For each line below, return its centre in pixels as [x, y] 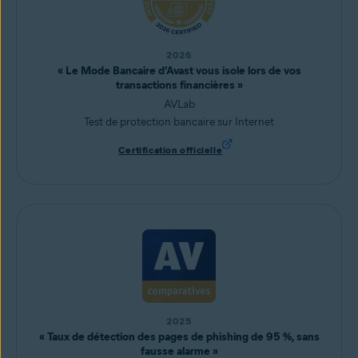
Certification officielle [170, 150]
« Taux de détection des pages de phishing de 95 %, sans [179, 337]
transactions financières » [179, 85]
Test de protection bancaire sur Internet [179, 122]
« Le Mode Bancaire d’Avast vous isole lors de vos [179, 71]
